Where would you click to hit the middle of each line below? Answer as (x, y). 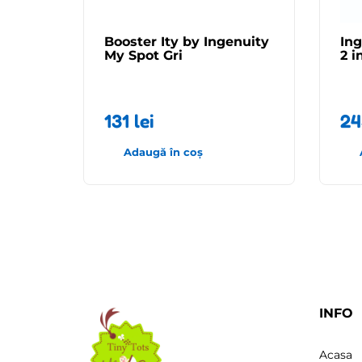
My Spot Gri (143, 55)
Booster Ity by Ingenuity (187, 41)
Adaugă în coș (163, 152)
